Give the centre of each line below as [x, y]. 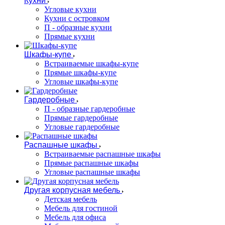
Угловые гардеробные [82, 127]
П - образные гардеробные [90, 109]
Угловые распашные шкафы [92, 172]
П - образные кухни [78, 27]
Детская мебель [71, 199]
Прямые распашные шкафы [91, 163]
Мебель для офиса [75, 217]
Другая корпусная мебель [72, 190]
